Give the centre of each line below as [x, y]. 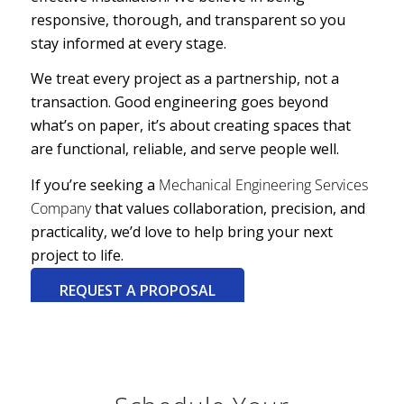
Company [60, 208]
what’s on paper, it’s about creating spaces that [190, 126]
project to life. [77, 255]
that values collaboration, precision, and [228, 208]
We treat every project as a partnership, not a [184, 79]
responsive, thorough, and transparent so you [188, 19]
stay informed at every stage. [128, 43]
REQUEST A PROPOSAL [137, 291]
